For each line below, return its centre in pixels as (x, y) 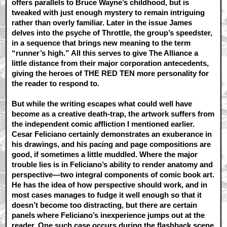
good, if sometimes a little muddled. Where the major (105, 155)
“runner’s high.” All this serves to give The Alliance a (105, 53)
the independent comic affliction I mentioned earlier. (103, 124)
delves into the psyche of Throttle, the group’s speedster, (112, 33)
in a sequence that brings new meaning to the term (101, 43)
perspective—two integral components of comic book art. (113, 175)
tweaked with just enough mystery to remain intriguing (108, 13)
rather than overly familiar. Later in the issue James (102, 23)
